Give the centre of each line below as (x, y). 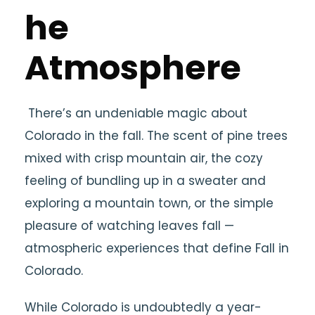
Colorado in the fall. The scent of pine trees (156, 136)
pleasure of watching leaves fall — (129, 226)
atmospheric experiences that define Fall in (157, 248)
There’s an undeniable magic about (136, 113)
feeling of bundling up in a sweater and (145, 181)
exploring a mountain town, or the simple (149, 203)
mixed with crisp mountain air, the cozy (144, 158)
